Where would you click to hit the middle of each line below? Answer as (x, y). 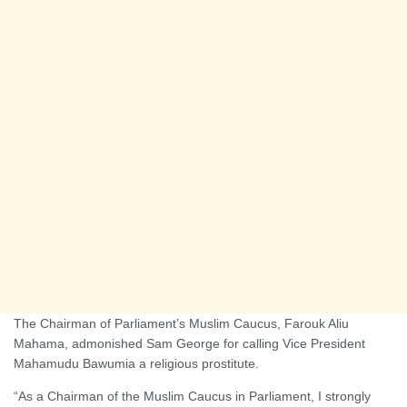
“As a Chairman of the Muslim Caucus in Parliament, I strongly (192, 396)
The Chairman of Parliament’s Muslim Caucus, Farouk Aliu (181, 323)
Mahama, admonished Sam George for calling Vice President (189, 343)
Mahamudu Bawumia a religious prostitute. (136, 363)
